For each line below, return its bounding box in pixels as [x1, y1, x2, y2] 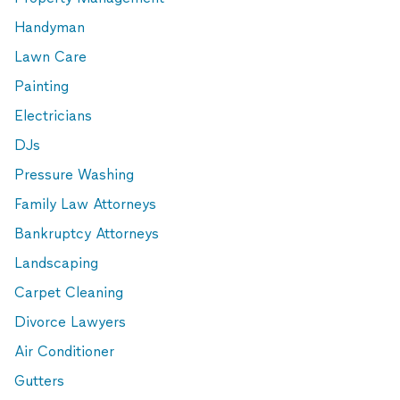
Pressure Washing [14, 166, 134, 183]
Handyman [14, 19, 85, 36]
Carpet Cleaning [14, 284, 123, 301]
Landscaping [14, 254, 98, 271]
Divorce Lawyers [14, 313, 126, 330]
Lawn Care [14, 48, 87, 65]
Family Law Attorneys [14, 196, 156, 212]
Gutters [14, 372, 64, 389]
